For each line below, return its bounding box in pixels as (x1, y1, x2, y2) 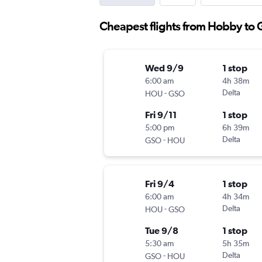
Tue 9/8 (145, 225, 178, 236)
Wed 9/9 (145, 63, 184, 74)
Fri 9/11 (145, 109, 177, 120)
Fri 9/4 (145, 178, 174, 189)
